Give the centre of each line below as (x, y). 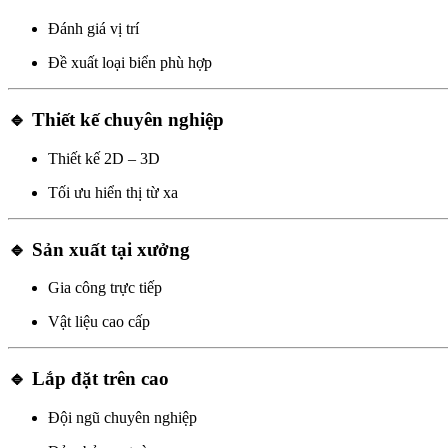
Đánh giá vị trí (93, 29)
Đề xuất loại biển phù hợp (130, 63)
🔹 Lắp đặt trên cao (88, 379)
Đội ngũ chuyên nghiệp (122, 417)
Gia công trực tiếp (105, 288)
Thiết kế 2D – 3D (104, 158)
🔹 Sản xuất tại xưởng (99, 249)
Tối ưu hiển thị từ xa (113, 192)
